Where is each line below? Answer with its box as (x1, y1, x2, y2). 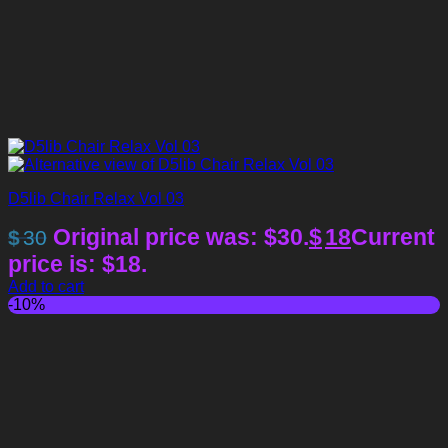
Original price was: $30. (53, 224, 309, 251)
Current (351, 224, 435, 251)
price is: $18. (8, 251, 147, 278)
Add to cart (8, 278, 84, 296)
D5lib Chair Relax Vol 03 (8, 190, 184, 208)
